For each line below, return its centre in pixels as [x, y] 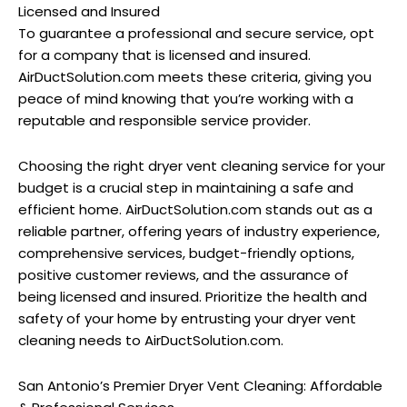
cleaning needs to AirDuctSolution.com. [151, 340]
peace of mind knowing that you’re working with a [186, 98]
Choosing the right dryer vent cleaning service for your [202, 165]
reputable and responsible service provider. [164, 120]
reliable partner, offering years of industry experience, [199, 231]
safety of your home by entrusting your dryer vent [187, 318]
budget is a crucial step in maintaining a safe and [186, 187]
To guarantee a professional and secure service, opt [196, 33]
